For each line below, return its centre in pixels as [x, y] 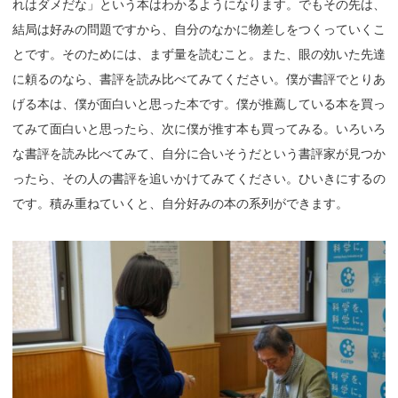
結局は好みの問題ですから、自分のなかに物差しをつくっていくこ [199, 29]
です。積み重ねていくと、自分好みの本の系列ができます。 [180, 203]
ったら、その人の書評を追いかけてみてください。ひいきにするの [199, 178]
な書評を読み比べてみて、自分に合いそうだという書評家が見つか [199, 153]
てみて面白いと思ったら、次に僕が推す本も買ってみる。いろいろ [199, 128]
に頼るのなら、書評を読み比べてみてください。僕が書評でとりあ [199, 79]
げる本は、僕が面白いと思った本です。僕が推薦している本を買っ [199, 103]
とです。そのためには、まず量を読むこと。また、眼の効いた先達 [199, 54]
